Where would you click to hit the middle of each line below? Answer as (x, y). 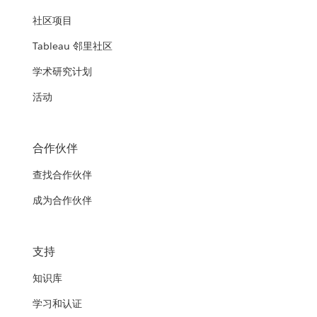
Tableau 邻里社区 (73, 46)
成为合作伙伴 (63, 201)
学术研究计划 (63, 72)
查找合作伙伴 (63, 175)
